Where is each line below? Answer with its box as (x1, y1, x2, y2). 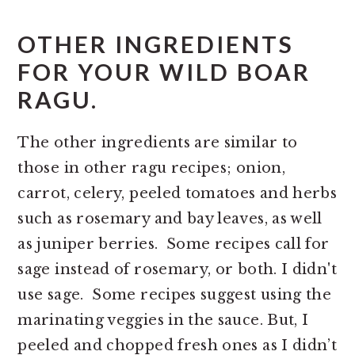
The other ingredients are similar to (17, 134, 298, 152)
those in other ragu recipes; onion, (17, 159, 285, 177)
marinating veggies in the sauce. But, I (17, 311, 309, 330)
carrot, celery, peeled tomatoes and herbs (17, 185, 338, 203)
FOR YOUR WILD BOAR (17, 58, 311, 86)
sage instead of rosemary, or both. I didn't (17, 261, 337, 279)
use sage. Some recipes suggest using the (17, 286, 332, 304)
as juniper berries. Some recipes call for (17, 235, 330, 254)
